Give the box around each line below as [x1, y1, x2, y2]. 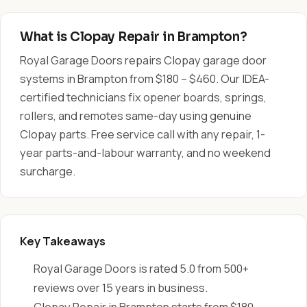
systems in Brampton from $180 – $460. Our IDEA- [20, 71, 269, 86]
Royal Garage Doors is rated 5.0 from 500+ [34, 261, 249, 276]
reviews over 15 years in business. [34, 280, 208, 295]
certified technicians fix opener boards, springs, [20, 90, 267, 105]
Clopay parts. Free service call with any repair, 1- [20, 127, 265, 142]
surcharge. [20, 164, 75, 179]
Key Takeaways [20, 234, 106, 249]
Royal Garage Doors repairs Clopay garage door [20, 53, 267, 68]
